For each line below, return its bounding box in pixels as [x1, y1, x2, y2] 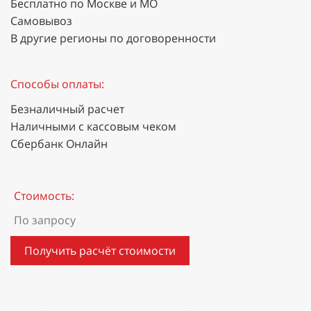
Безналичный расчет [10, 101, 124, 117]
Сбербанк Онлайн [10, 135, 108, 151]
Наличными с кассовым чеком [10, 118, 176, 134]
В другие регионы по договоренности [10, 30, 216, 46]
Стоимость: [14, 187, 74, 203]
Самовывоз [10, 12, 72, 28]
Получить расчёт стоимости [24, 242, 176, 258]
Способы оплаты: [10, 76, 104, 92]
